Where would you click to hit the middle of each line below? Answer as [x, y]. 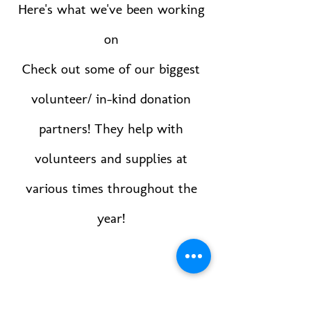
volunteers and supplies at [111, 158]
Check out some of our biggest [111, 69]
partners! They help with [111, 128]
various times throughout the [111, 188]
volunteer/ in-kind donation [111, 99]
